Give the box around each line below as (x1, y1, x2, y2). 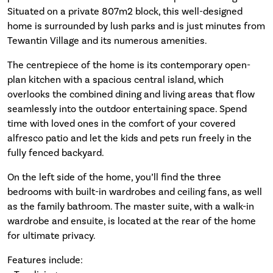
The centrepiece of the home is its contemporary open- (7, 58, 250, 71)
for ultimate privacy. (7, 229, 96, 241)
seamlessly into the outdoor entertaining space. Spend (7, 102, 247, 115)
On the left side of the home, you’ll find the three (7, 171, 221, 183)
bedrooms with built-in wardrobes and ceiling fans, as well (7, 185, 262, 197)
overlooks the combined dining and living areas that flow (7, 88, 255, 100)
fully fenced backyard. (7, 146, 104, 158)
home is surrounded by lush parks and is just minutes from (7, 19, 265, 32)
